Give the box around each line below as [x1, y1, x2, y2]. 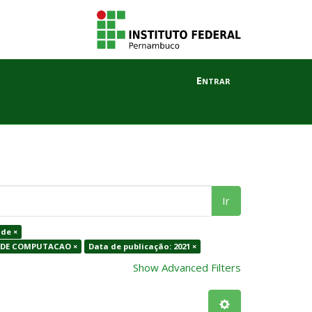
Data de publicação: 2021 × [88, 241, 196, 251]
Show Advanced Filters [133, 260, 241, 274]
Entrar [196, 72, 231, 87]
